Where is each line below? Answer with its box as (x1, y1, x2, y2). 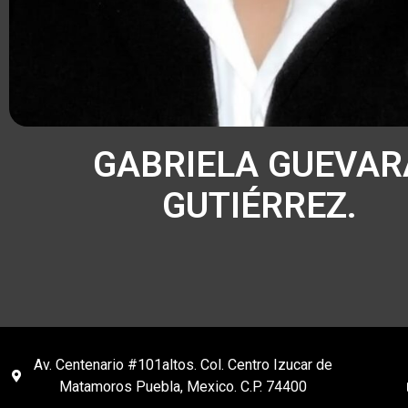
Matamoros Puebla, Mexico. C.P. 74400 (59, 377, 308, 395)
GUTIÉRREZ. (162, 184, 357, 227)
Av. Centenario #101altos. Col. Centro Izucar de (34, 355, 333, 373)
